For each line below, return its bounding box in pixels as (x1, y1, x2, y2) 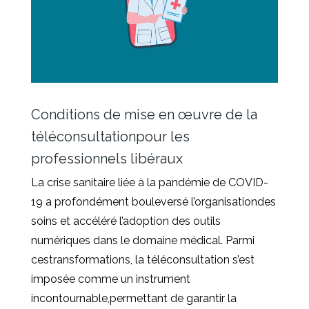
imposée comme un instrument (31, 272, 190, 286)
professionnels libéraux (31, 150, 183, 168)
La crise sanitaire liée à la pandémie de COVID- (31, 176, 268, 190)
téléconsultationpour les (31, 128, 190, 146)
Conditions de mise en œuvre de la (31, 106, 257, 123)
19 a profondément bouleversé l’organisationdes (31, 195, 276, 209)
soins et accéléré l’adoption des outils (31, 215, 221, 228)
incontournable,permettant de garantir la (31, 292, 237, 306)
